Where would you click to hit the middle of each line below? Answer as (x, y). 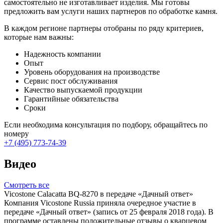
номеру (16, 134)
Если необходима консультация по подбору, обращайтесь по (106, 125)
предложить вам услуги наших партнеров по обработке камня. (111, 11)
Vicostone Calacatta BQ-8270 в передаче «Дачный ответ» (99, 194)
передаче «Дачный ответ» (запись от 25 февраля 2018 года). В (109, 212)
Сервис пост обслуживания (71, 81)
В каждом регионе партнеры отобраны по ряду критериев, (104, 28)
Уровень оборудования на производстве (92, 72)
